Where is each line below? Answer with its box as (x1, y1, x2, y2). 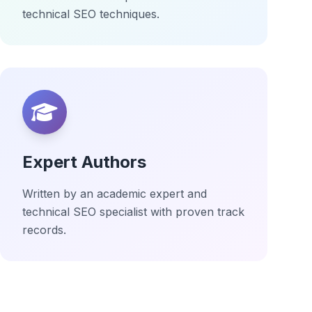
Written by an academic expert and (22, 187, 207, 201)
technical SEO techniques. (22, 7, 159, 21)
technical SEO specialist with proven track (22, 205, 244, 219)
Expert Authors (22, 152, 146, 172)
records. (22, 223, 66, 237)
